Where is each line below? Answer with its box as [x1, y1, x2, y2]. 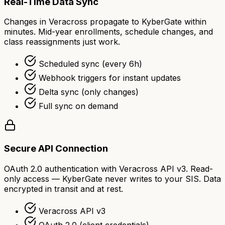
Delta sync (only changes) [39, 87, 139, 97]
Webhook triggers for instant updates [39, 73, 181, 83]
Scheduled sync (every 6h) [39, 59, 142, 69]
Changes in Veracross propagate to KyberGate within [4, 17, 206, 27]
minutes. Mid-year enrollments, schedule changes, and [4, 27, 213, 37]
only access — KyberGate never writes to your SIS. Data [4, 173, 221, 184]
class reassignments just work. [4, 37, 120, 47]
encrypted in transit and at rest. [4, 183, 123, 194]
